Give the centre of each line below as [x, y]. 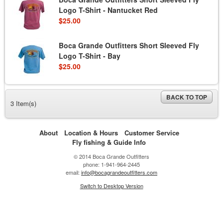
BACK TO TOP [187, 97]
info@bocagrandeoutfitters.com [119, 172]
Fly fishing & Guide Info [109, 142]
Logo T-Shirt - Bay [90, 56]
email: [73, 172]
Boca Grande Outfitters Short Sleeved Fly [129, 45]
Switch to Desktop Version [111, 186]
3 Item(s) [23, 103]
